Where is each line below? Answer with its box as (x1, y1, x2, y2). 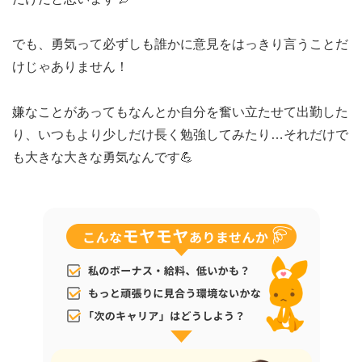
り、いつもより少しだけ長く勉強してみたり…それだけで (12, 128, 348, 141)
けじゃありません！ (12, 60, 128, 74)
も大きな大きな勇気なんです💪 (12, 150, 193, 164)
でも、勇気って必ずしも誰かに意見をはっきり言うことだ (12, 37, 348, 51)
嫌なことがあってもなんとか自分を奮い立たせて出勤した (12, 105, 348, 119)
